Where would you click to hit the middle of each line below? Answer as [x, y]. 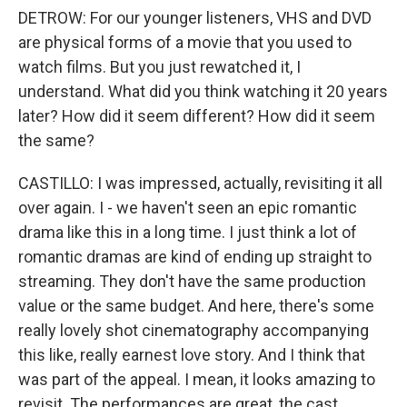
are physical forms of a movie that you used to [185, 42]
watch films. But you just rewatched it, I [159, 67]
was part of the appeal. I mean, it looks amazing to [197, 379]
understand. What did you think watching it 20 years [203, 91]
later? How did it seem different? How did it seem [197, 116]
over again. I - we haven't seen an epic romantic [188, 208]
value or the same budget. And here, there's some [196, 306]
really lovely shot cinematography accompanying [194, 330]
